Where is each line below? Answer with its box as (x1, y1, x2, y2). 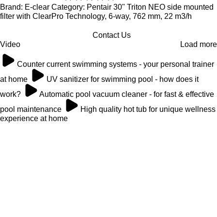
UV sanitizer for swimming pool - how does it (46, 75, 199, 83)
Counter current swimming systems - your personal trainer (17, 60, 214, 68)
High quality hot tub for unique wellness (80, 105, 216, 113)
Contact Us (92, 31, 131, 39)
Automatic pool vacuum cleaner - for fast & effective (39, 90, 214, 98)
